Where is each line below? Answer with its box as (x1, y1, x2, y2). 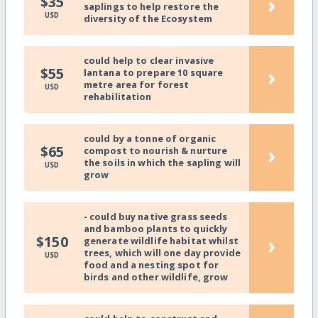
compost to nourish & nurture (83, 144, 228, 158)
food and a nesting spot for (83, 258, 219, 272)
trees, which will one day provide (83, 246, 241, 260)
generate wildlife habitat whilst (83, 234, 238, 248)
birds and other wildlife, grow (83, 270, 229, 284)
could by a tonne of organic (83, 132, 216, 146)
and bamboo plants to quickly (83, 222, 228, 236)
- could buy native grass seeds (83, 210, 228, 224)
